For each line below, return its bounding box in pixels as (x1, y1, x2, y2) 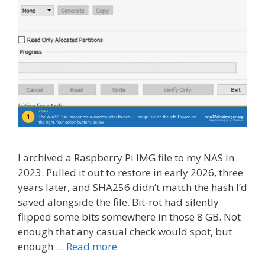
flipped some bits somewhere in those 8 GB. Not (18, 210, 241, 224)
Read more (66, 240, 117, 254)
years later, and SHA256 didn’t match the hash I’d (18, 180, 247, 195)
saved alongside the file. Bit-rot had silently (18, 195, 219, 209)
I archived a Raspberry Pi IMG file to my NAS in (18, 151, 234, 165)
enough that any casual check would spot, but (18, 225, 232, 239)
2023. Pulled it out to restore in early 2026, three (18, 166, 243, 180)
